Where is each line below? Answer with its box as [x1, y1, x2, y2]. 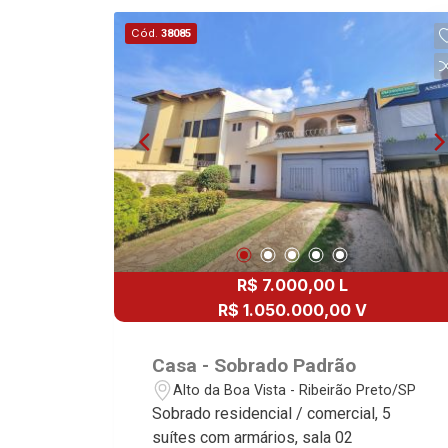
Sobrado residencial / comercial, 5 [152, 404, 392, 423]
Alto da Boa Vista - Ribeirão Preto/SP [173, 381, 417, 399]
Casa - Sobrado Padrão [152, 354, 357, 377]
